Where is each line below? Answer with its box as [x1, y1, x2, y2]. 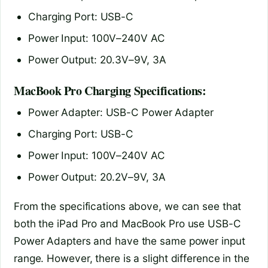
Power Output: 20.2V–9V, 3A [28, 170, 166, 183]
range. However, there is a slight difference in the [14, 252, 249, 265]
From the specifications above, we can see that [14, 200, 242, 213]
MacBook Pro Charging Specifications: [14, 82, 206, 100]
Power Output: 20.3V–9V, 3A [28, 53, 166, 66]
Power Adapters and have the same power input [14, 234, 245, 248]
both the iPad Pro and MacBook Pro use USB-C [14, 217, 241, 230]
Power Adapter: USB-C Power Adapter [28, 106, 214, 119]
